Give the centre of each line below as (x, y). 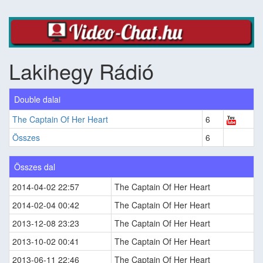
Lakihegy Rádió (81, 70)
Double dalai (37, 99)
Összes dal (35, 166)
